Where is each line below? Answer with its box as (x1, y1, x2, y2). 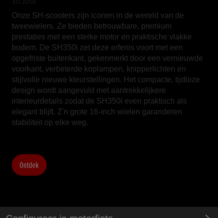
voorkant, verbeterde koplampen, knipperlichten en (12, 64, 186, 73)
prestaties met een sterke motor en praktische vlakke (12, 32, 192, 41)
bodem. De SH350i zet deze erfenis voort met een (12, 43, 183, 52)
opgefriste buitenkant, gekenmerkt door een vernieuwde (12, 54, 203, 62)
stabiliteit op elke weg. (12, 118, 88, 127)
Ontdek (19, 160, 39, 171)
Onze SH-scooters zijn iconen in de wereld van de (12, 11, 184, 19)
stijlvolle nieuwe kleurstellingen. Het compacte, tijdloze (12, 75, 200, 84)
